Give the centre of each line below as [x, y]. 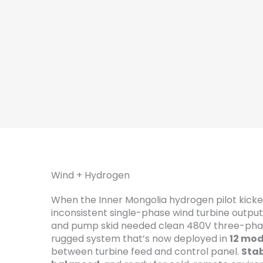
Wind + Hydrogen [90, 176]
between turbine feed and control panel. [146, 252]
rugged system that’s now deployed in [140, 239]
